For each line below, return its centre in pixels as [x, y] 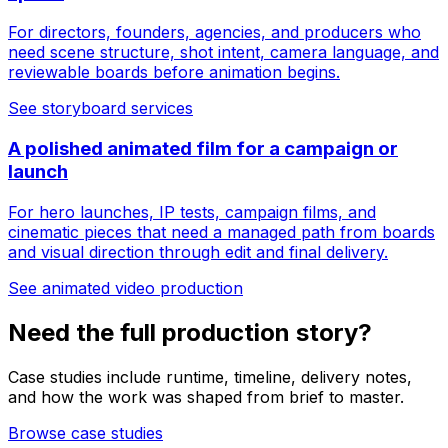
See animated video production [125, 287]
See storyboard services [100, 108]
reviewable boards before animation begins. [174, 72]
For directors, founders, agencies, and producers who [214, 32]
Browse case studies [85, 432]
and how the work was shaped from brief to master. [206, 396]
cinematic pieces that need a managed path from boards [221, 231]
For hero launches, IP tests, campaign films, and [192, 211]
